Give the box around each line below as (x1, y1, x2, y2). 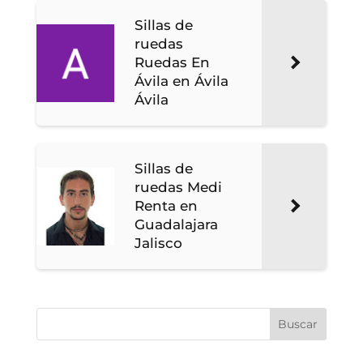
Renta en (134, 198, 198, 215)
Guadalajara (134, 216, 218, 233)
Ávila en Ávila (134, 73, 228, 90)
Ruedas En (134, 54, 210, 71)
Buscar (278, 317, 318, 332)
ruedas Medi (134, 179, 222, 196)
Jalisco (134, 235, 182, 252)
